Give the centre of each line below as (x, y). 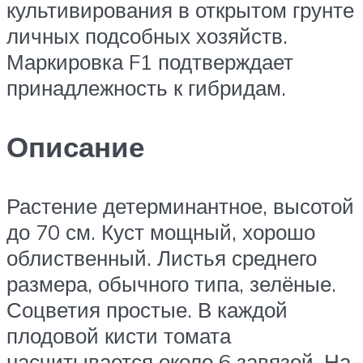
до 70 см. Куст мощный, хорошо (161, 231)
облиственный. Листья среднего (162, 257)
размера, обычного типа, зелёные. (171, 283)
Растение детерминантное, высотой (180, 205)
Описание (75, 146)
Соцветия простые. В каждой (147, 309)
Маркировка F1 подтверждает (150, 61)
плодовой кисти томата (119, 335)
